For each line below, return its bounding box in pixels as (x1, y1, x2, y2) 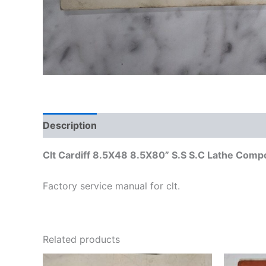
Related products (43, 233, 120, 245)
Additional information (109, 119, 213, 132)
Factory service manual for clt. (43, 179, 180, 192)
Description (43, 119, 97, 132)
